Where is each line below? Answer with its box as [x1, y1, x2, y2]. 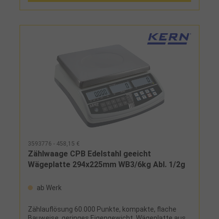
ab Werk [35, 183, 62, 192]
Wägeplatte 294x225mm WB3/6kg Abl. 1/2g [28, 159, 185, 169]
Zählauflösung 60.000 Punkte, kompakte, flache [28, 205, 176, 213]
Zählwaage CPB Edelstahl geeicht [28, 149, 151, 158]
